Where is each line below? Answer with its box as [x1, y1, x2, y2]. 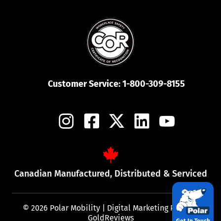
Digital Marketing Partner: [107, 203, 198, 213]
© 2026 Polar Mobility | [23, 203, 107, 213]
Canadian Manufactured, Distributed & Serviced [14, 168, 207, 179]
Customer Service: [48, 78, 122, 89]
